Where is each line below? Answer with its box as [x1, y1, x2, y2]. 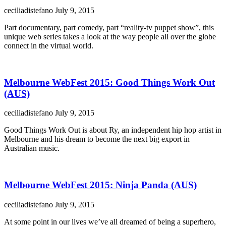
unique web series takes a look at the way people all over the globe [4, 32, 216, 41]
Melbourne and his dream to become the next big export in [4, 135, 190, 144]
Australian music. [4, 144, 60, 153]
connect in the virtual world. [4, 41, 93, 50]
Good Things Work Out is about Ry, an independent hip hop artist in [4, 126, 221, 135]
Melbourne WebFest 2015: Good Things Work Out [4, 77, 215, 88]
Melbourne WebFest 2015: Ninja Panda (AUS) [4, 180, 197, 191]
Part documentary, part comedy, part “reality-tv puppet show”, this [4, 23, 214, 32]
